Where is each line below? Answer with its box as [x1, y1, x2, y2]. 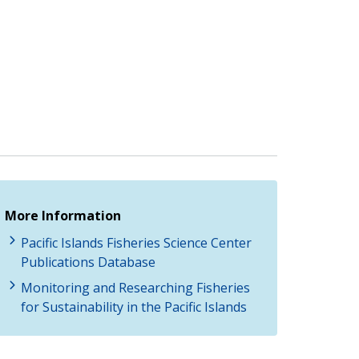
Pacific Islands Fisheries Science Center [21, 233, 252, 252]
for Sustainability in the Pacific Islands [21, 297, 247, 316]
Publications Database [21, 252, 155, 271]
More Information [5, 206, 121, 224]
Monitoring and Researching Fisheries [21, 278, 250, 296]
